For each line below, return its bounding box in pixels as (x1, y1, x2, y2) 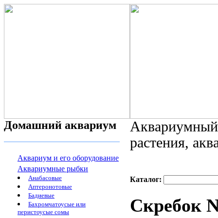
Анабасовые (28, 174, 62, 182)
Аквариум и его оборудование (18, 154, 119, 162)
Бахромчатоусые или (28, 200, 86, 208)
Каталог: (130, 175, 163, 183)
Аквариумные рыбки (18, 164, 88, 173)
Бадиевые (28, 192, 54, 199)
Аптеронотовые (28, 183, 72, 190)
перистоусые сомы (18, 208, 69, 217)
